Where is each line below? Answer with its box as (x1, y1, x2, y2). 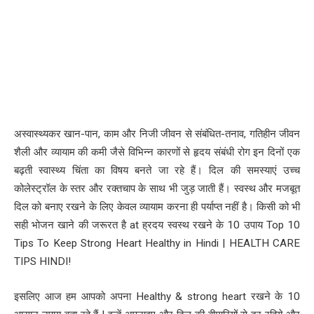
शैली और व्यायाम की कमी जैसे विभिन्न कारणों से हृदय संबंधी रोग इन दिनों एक (14, 146, 300, 158)
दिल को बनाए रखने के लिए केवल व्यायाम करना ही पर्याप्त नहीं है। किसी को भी (14, 200, 300, 213)
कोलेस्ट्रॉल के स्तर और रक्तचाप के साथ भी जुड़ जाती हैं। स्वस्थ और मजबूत (14, 182, 300, 195)
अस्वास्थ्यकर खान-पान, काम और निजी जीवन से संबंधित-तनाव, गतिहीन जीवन (14, 128, 300, 140)
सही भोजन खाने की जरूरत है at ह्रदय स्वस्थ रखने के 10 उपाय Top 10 (14, 219, 300, 231)
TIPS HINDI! (14, 255, 71, 268)
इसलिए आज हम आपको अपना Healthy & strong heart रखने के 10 (14, 289, 300, 303)
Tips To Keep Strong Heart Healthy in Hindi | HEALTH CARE (14, 237, 300, 250)
